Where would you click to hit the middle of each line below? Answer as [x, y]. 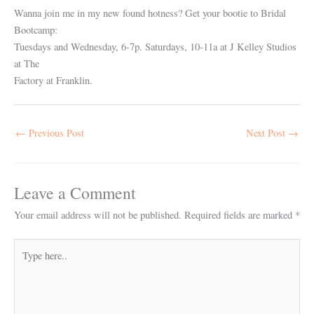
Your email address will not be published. [98, 215]
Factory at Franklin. [53, 81]
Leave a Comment [75, 193]
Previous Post [55, 132]
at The [27, 64]
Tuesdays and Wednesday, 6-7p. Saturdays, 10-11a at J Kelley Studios [155, 47]
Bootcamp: [36, 30]
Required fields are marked [240, 215]
